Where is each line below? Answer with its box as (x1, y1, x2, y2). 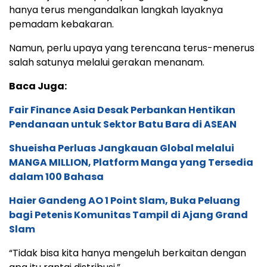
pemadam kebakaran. (9, 17, 114, 32)
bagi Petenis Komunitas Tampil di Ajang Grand (9, 208, 248, 222)
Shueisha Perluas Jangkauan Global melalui (9, 141, 234, 156)
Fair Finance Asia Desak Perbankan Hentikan (9, 103, 235, 117)
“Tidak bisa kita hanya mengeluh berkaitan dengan (9, 246, 246, 260)
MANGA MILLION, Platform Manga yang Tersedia (9, 156, 253, 170)
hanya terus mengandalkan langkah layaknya (9, 3, 223, 17)
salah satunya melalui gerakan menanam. (9, 55, 204, 70)
